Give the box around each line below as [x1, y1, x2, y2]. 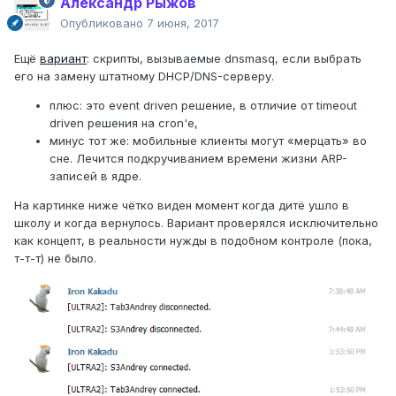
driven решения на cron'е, [49, 116, 198, 131]
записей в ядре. [49, 169, 141, 184]
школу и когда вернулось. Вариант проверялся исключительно [14, 216, 378, 231]
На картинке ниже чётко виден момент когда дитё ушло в [14, 198, 349, 213]
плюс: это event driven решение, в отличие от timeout [49, 98, 357, 113]
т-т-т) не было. [14, 251, 96, 266]
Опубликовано [60, 16, 147, 31]
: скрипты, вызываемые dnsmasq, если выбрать [87, 51, 362, 66]
